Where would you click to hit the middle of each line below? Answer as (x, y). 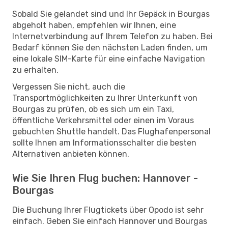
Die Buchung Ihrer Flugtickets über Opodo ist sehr (108, 210)
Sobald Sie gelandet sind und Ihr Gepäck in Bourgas (111, 14)
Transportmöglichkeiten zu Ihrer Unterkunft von (105, 98)
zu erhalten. (35, 70)
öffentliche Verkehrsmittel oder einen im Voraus (103, 120)
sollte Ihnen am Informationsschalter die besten (104, 142)
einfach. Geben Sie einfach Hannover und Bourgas (110, 221)
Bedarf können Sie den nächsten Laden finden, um (110, 47)
